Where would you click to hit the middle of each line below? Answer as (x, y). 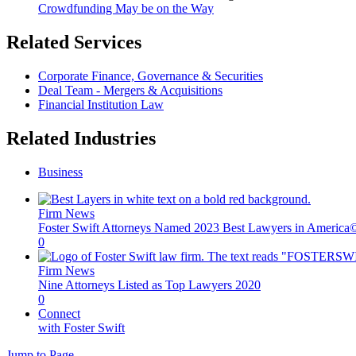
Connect (59, 313)
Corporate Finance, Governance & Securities (151, 76)
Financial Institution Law (101, 105)
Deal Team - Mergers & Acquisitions (130, 91)
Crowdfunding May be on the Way (126, 9)
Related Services (74, 43)
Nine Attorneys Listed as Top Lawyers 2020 (149, 285)
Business (60, 172)
